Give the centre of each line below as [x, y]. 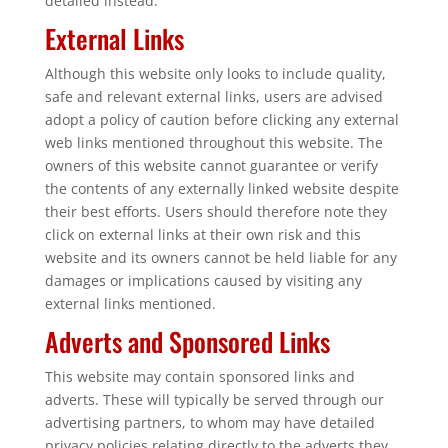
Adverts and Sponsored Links [187, 341]
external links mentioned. [130, 303]
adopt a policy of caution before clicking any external [221, 119]
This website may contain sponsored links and [199, 376]
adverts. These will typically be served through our [214, 399]
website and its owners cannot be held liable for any [220, 257]
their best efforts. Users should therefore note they [215, 211]
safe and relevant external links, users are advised [213, 96]
